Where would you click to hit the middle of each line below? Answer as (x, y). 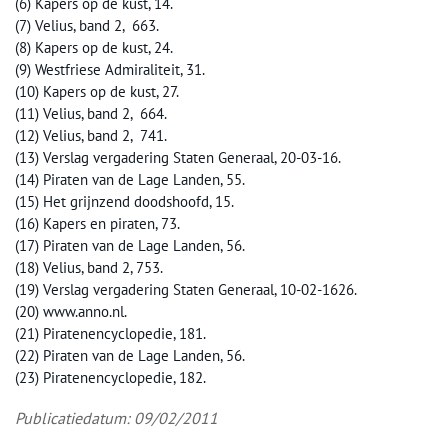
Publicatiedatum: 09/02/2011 (116, 417)
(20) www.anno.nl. (71, 311)
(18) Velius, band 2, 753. (89, 267)
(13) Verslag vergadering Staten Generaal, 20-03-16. (178, 157)
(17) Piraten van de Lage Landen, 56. (130, 245)
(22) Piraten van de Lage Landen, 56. (130, 355)
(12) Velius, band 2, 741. (91, 135)
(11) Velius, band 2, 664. (91, 113)
